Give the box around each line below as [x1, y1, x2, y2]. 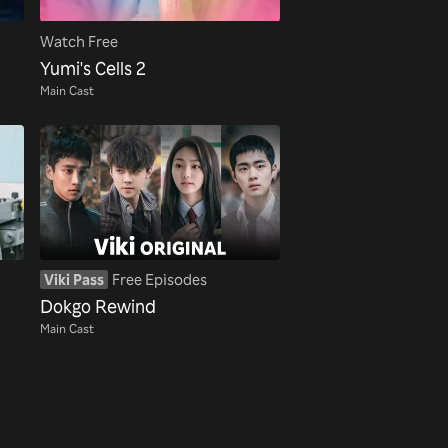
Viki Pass [44, 270, 104, 290]
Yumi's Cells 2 [40, 56, 146, 79]
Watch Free [40, 32, 118, 52]
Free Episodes [112, 270, 207, 290]
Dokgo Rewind [40, 294, 156, 317]
